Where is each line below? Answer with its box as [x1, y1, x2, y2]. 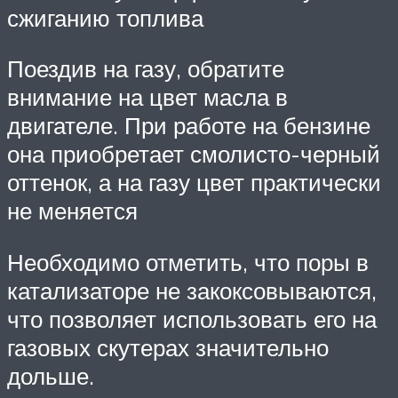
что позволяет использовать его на [7, 304, 377, 333]
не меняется [7, 196, 138, 226]
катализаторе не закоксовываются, [7, 275, 377, 305]
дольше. [7, 361, 94, 390]
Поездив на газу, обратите [7, 54, 284, 84]
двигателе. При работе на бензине [7, 111, 370, 140]
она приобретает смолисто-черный [7, 139, 380, 169]
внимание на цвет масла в [7, 83, 288, 112]
